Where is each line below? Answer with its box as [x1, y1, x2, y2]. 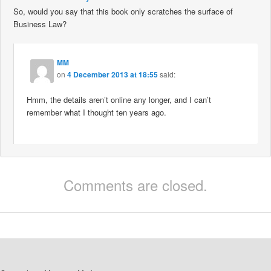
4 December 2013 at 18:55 [67, 68, 158, 80]
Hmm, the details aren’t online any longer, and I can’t [27, 93, 212, 105]
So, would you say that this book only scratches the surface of [13, 5, 233, 18]
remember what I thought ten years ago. [27, 106, 167, 118]
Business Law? [13, 18, 67, 30]
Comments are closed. [64, 174, 207, 196]
